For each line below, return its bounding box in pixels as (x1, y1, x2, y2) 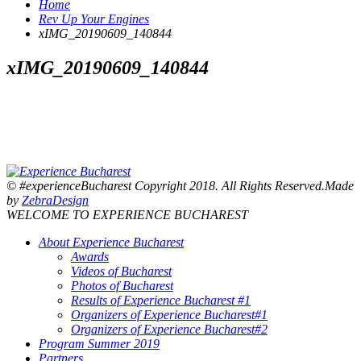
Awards (71, 250, 109, 263)
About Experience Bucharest (39, 235, 184, 249)
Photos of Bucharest (71, 279, 173, 293)
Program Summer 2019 (39, 337, 160, 351)
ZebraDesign (22, 193, 89, 207)
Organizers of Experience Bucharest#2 (71, 322, 268, 336)
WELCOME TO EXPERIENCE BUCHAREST (6, 208, 248, 222)
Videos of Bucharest (71, 264, 172, 278)
